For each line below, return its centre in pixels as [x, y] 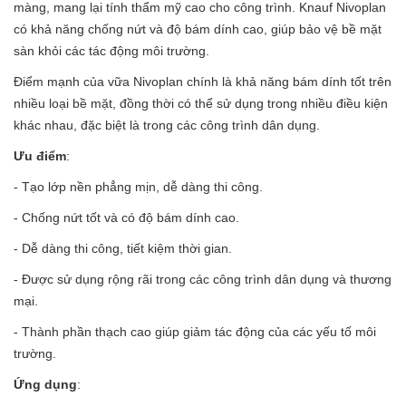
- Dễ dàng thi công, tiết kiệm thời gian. [123, 248]
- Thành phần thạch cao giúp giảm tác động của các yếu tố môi [195, 331]
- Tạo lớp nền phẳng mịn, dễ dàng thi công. [138, 186]
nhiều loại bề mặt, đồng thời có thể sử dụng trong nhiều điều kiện [201, 103]
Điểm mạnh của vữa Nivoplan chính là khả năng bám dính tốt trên [203, 81]
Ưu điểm [40, 155]
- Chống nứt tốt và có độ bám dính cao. [126, 217]
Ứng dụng [45, 384]
